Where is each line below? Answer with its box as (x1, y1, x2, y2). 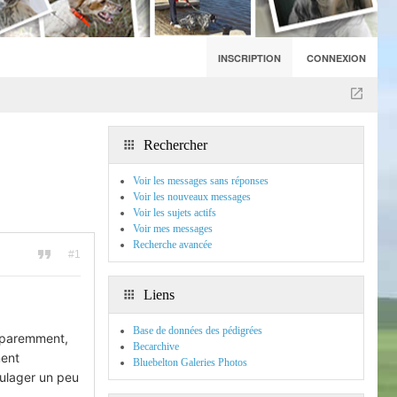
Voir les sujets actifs (133, 206, 216, 219)
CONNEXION (307, 51, 366, 65)
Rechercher (140, 137, 207, 152)
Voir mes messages (133, 222, 213, 235)
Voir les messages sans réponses (133, 175, 269, 187)
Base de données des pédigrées (133, 324, 262, 337)
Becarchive (133, 340, 179, 353)
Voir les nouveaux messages (133, 191, 251, 203)
